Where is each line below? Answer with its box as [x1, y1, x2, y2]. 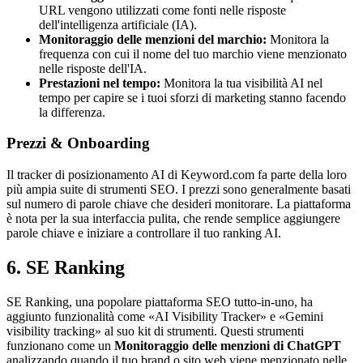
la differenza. [39, 105, 105, 119]
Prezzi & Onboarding [6, 135, 150, 152]
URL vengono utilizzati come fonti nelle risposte [39, 2, 286, 17]
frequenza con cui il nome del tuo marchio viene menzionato [39, 46, 347, 61]
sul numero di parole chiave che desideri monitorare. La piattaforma [6, 197, 351, 211]
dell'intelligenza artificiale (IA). [39, 17, 197, 32]
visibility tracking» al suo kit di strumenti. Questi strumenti [6, 323, 304, 338]
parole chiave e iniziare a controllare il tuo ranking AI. [6, 226, 281, 241]
